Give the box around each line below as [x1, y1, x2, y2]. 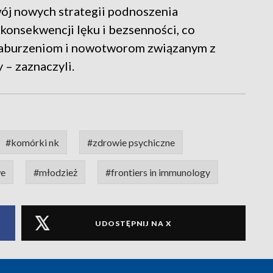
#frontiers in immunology [105, 166, 210, 179]
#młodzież [34, 166, 77, 179]
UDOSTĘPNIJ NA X [95, 218, 172, 228]
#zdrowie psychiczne [87, 136, 175, 149]
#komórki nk [5, 136, 59, 149]
